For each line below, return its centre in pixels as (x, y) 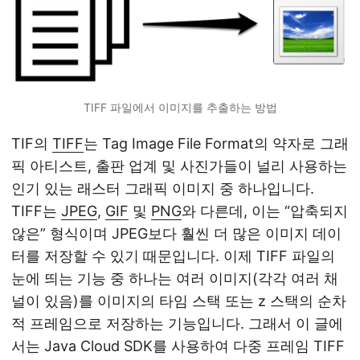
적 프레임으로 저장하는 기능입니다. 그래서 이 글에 (177, 324)
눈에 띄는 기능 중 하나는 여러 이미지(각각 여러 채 (175, 279)
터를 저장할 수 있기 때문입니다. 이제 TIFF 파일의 (173, 256)
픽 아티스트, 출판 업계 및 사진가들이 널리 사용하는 (179, 166)
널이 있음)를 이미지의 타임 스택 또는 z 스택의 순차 (179, 301)
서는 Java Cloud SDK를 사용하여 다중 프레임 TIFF (178, 346)
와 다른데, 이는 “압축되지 (265, 211)
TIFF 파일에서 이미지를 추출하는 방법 (180, 108)
